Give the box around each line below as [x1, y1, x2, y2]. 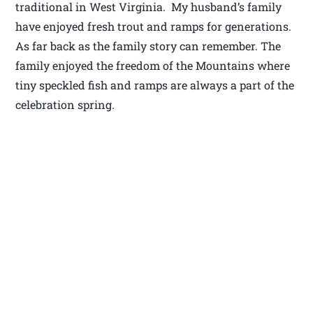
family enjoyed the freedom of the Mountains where [15, 57, 291, 73]
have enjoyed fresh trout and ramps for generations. [15, 18, 292, 34]
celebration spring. [15, 96, 115, 112]
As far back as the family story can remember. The [15, 38, 282, 53]
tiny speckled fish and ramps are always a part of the [15, 77, 295, 92]
